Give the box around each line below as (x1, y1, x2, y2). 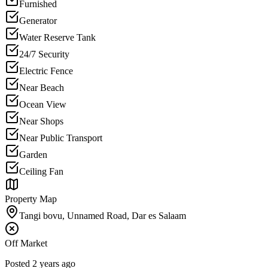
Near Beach (19, 83, 64, 93)
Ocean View (19, 99, 66, 109)
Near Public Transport (19, 133, 102, 143)
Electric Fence (19, 66, 73, 76)
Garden (19, 150, 47, 160)
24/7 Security (19, 49, 69, 59)
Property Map (5, 194, 57, 204)
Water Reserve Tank (19, 32, 96, 42)
